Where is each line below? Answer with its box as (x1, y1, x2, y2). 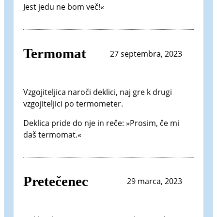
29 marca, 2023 (127, 176, 182, 187)
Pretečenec (23, 173, 88, 189)
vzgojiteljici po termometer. (23, 98, 123, 109)
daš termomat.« (23, 129, 81, 140)
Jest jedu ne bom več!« (23, 1, 104, 13)
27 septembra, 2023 (110, 48, 182, 59)
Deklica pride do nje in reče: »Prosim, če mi (23, 117, 179, 128)
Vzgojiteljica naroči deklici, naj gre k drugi (23, 86, 172, 97)
